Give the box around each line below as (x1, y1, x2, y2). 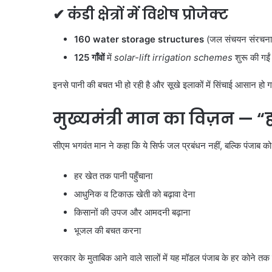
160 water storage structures (74, 33, 204, 45)
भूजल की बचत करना (74, 225, 141, 237)
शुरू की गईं (233, 51, 270, 63)
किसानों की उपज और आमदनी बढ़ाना (74, 206, 190, 219)
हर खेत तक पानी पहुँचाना (74, 170, 152, 182)
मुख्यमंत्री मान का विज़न (53, 107, 238, 130)
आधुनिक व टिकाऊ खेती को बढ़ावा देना (74, 188, 195, 200)
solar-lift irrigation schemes (114, 51, 233, 63)
